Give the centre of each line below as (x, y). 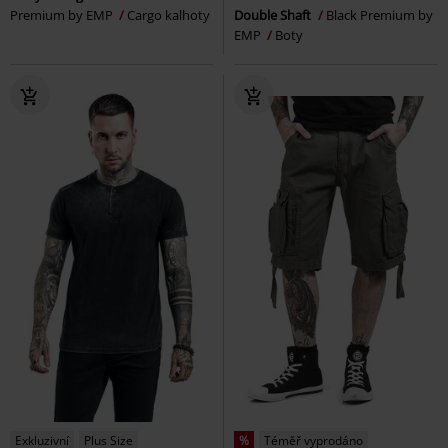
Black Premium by (379, 15)
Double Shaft (274, 15)
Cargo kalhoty (168, 15)
